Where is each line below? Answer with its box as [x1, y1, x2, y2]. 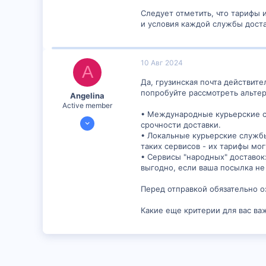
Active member [62, 101, 112, 110]
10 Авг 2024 [141, 58, 183, 67]
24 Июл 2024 [77, 114, 123, 123]
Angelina [70, 91, 104, 100]
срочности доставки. [141, 119, 221, 129]
